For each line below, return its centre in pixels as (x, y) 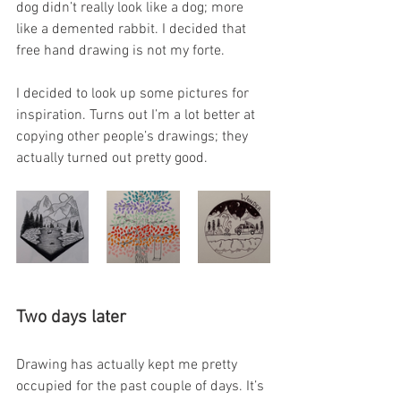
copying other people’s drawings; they (134, 137)
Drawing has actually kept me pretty (128, 365)
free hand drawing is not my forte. (122, 51)
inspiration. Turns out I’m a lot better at (137, 115)
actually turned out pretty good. (114, 158)
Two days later (71, 317)
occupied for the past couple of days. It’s (142, 386)
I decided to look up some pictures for (134, 94)
